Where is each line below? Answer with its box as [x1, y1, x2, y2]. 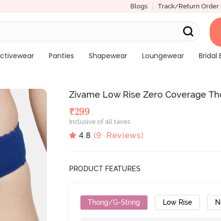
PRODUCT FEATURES [69, 164, 141, 173]
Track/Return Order [157, 2, 219, 10]
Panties [48, 51, 74, 61]
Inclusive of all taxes [69, 118, 131, 125]
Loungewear [142, 51, 184, 61]
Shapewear [88, 51, 127, 61]
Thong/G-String [88, 198, 141, 206]
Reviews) [102, 130, 144, 140]
